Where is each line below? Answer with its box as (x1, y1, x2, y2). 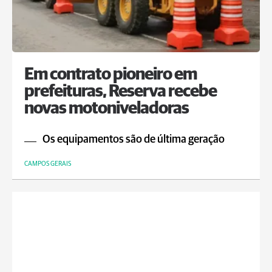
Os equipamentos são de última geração (42, 134, 225, 145)
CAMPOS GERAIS (24, 160, 71, 167)
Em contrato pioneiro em (24, 66, 197, 83)
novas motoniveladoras (24, 100, 189, 117)
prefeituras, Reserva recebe (24, 83, 217, 100)
